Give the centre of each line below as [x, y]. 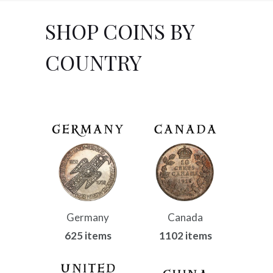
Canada [185, 218]
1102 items [185, 236]
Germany [88, 218]
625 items [88, 236]
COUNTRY [94, 62]
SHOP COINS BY [120, 31]
